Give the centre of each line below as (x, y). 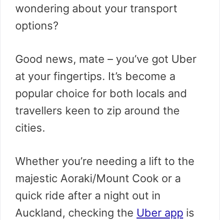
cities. (30, 128)
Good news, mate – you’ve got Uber (106, 59)
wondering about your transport (96, 8)
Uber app (160, 213)
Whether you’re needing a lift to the (105, 161)
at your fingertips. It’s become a (95, 76)
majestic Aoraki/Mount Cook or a (98, 178)
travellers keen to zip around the (97, 110)
